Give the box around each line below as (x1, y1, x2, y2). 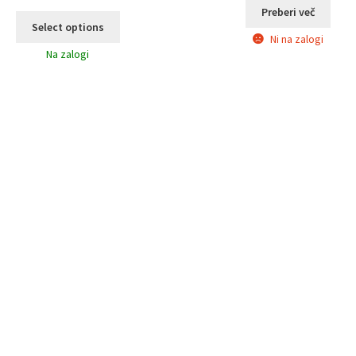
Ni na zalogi (270, 32, 323, 46)
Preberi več (261, 5, 315, 20)
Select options (31, 20, 104, 35)
